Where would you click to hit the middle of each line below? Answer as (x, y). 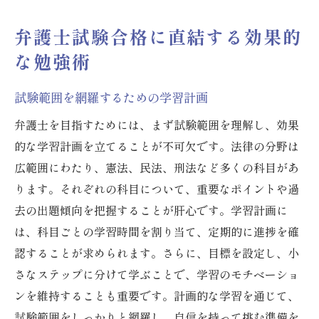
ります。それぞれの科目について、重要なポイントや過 (157, 189)
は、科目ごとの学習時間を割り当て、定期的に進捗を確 (157, 232)
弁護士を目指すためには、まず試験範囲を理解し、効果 (157, 125)
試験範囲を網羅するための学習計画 (111, 98)
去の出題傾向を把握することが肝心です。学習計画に (151, 210)
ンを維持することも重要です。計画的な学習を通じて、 (157, 296)
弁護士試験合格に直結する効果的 (158, 37)
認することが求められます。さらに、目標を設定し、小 (157, 253)
